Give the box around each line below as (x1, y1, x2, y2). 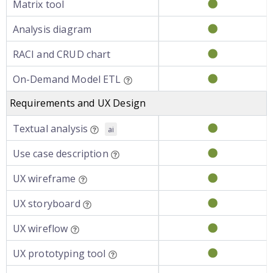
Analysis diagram (12, 23, 92, 36)
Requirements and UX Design (10, 96, 146, 110)
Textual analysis (12, 122, 88, 135)
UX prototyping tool (12, 247, 106, 260)
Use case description (12, 147, 108, 160)
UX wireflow (12, 222, 68, 235)
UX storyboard (12, 197, 80, 210)
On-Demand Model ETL (12, 73, 121, 86)
